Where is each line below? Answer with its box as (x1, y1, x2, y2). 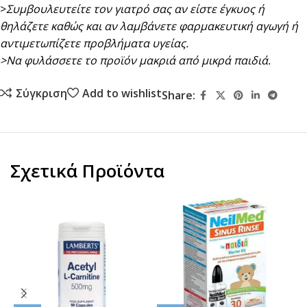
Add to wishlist (82, 85, 162, 101)
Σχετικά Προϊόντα (10, 158, 164, 183)
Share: (161, 88, 195, 103)
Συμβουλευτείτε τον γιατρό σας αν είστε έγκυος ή (6, 1, 265, 16)
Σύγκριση (15, 85, 67, 101)
